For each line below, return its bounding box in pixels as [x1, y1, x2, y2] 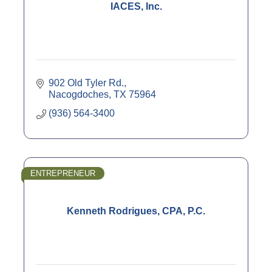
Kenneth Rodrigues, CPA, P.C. [67, 205, 205, 216]
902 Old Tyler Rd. [49, 77, 124, 88]
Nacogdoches [49, 89, 109, 100]
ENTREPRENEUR [30, 168, 95, 178]
